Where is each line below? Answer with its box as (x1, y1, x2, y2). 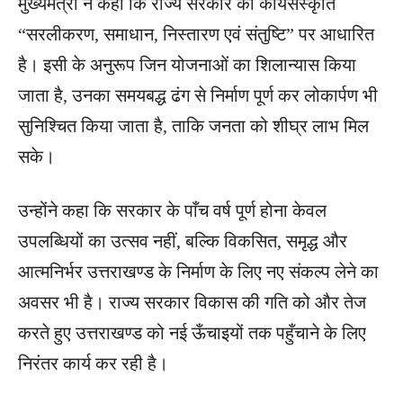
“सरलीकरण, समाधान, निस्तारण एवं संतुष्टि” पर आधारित (18, 24, 374, 45)
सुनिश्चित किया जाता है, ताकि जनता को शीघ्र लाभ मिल (18, 116, 369, 137)
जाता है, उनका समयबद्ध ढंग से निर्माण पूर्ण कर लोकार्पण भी (18, 85, 378, 106)
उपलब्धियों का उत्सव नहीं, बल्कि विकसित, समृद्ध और (18, 231, 347, 252)
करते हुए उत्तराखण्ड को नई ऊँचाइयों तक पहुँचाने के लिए (18, 323, 366, 344)
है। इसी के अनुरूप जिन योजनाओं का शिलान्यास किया (18, 55, 356, 76)
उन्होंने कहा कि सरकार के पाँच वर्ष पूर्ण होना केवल (18, 201, 327, 221)
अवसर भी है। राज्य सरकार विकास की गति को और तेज (18, 292, 366, 313)
